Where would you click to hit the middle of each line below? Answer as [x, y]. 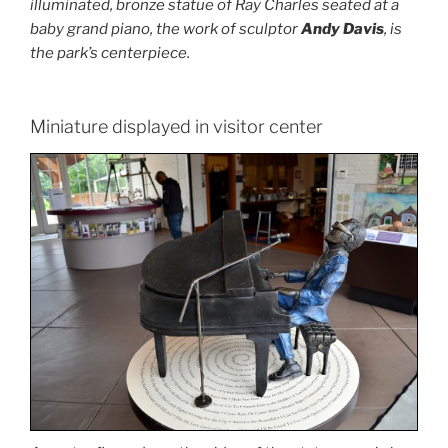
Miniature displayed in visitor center [176, 127]
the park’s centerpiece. [110, 52]
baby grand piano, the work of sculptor [165, 28]
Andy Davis [342, 28]
